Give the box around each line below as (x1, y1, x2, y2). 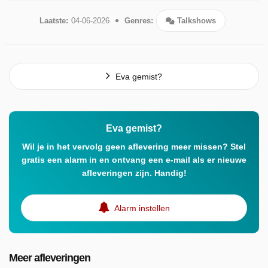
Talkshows (175, 16, 216, 25)
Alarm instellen (112, 203, 170, 213)
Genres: (124, 16, 153, 25)
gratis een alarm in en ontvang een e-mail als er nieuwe (22, 154, 246, 165)
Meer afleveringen (9, 251, 90, 264)
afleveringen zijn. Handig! (81, 167, 187, 178)
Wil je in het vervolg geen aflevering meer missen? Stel (22, 141, 246, 151)
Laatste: (39, 16, 68, 25)
